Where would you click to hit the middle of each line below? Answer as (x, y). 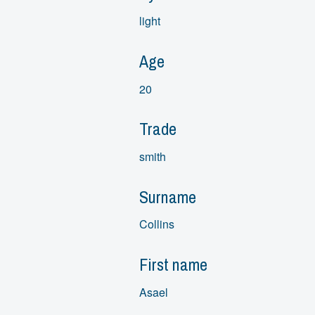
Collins (156, 224)
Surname (167, 197)
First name (173, 265)
